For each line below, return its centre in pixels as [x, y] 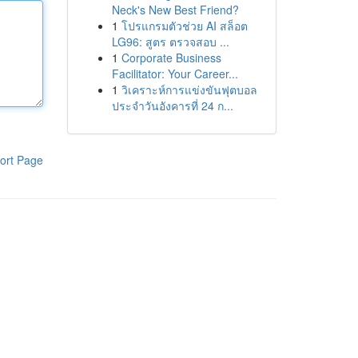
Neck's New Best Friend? [175, 10]
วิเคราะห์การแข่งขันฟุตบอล [189, 89]
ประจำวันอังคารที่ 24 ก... [172, 105]
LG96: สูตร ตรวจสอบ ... [170, 42]
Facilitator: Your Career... [175, 74]
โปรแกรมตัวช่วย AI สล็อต [184, 26]
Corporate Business [171, 58]
